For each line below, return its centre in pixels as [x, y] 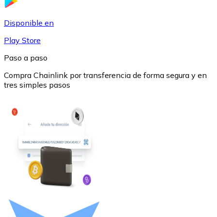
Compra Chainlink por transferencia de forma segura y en [105, 75]
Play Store [22, 40]
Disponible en [29, 23]
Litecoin [37, 138]
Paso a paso [26, 57]
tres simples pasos [37, 85]
